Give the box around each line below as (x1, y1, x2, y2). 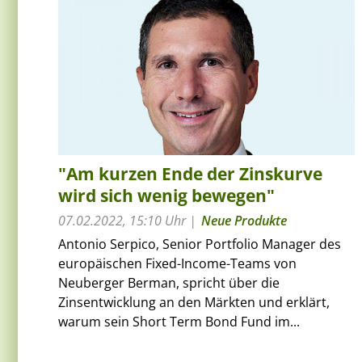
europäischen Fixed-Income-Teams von (58, 254, 297, 272)
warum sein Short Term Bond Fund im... (58, 312, 300, 330)
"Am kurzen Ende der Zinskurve (58, 162, 322, 185)
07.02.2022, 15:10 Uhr (58, 211, 186, 229)
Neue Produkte (201, 211, 287, 229)
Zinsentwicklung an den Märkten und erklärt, (58, 293, 330, 311)
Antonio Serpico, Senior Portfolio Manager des (58, 234, 341, 253)
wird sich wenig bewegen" (58, 183, 275, 207)
